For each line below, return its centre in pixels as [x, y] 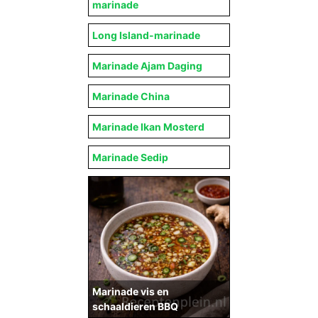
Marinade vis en [131, 291]
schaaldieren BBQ [135, 306]
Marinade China [131, 96]
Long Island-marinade [146, 35]
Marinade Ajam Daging [147, 66]
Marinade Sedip [130, 157]
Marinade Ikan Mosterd [148, 127]
